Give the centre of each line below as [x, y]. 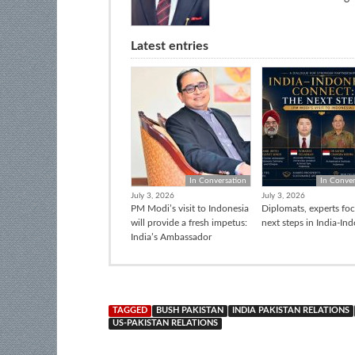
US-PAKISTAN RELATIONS [165, 323]
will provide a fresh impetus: [189, 222]
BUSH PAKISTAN [190, 310]
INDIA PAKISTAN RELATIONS [291, 310]
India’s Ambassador [171, 237]
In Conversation [218, 180]
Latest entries [170, 46]
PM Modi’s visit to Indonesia [190, 208]
